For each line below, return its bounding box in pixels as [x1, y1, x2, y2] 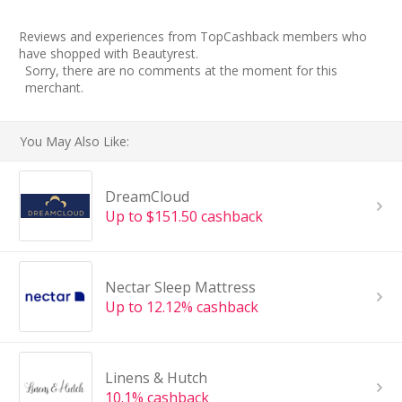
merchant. [25, 78, 83, 96]
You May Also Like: [20, 132, 130, 150]
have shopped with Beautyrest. [19, 44, 198, 62]
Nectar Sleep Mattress [104, 276, 256, 297]
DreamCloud [104, 186, 189, 206]
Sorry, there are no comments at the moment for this [25, 61, 337, 79]
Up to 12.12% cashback [104, 296, 258, 317]
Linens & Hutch [104, 367, 207, 388]
